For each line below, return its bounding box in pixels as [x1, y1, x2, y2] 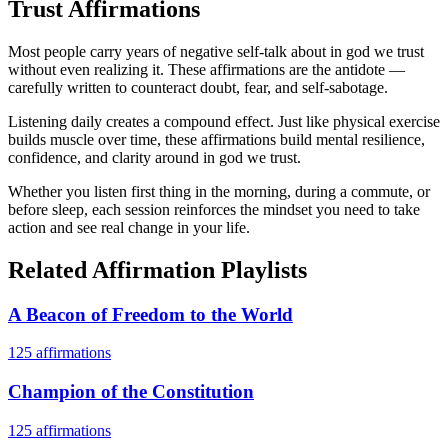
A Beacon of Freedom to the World [8, 303, 293, 325]
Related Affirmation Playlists [8, 256, 307, 283]
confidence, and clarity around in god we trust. [8, 148, 301, 166]
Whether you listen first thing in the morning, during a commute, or [8, 182, 430, 200]
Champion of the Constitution [8, 381, 254, 403]
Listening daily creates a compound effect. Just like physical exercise [8, 112, 440, 130]
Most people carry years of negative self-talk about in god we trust [8, 42, 424, 60]
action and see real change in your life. [8, 218, 250, 236]
